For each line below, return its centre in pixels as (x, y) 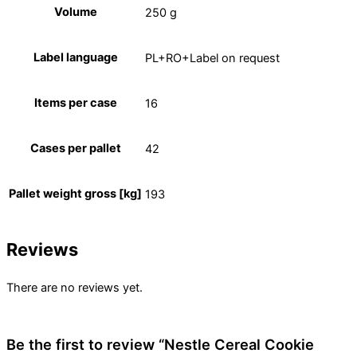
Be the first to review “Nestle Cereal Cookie (160, 344)
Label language (75, 58)
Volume (75, 12)
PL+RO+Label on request (212, 58)
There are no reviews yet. (75, 288)
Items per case (75, 103)
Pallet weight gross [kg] (75, 194)
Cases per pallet (75, 149)
